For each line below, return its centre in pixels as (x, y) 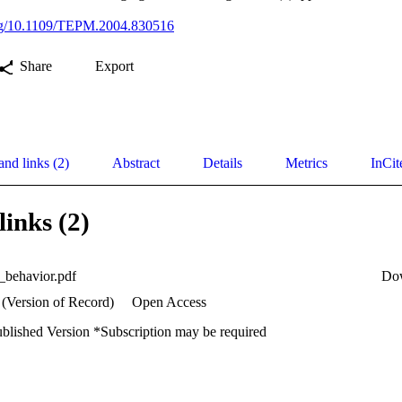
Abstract (136, 163)
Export (114, 66)
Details (223, 163)
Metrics (306, 163)
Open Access (167, 302)
